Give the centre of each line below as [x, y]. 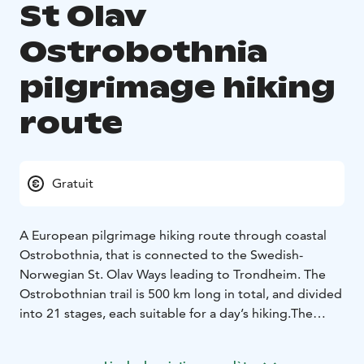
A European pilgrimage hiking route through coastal [173, 235]
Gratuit [73, 183]
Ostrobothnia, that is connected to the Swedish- [161, 254]
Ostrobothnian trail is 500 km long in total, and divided [181, 293]
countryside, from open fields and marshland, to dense [180, 352]
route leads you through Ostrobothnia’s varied [156, 332]
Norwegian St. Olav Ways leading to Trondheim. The [173, 274]
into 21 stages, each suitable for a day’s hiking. [155, 313]
